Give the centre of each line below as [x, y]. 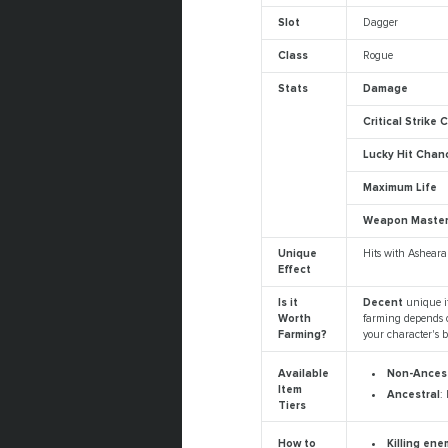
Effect [295, 270]
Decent [385, 303]
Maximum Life [400, 188]
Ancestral [413, 395]
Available [304, 374]
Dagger [381, 23]
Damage [386, 89]
